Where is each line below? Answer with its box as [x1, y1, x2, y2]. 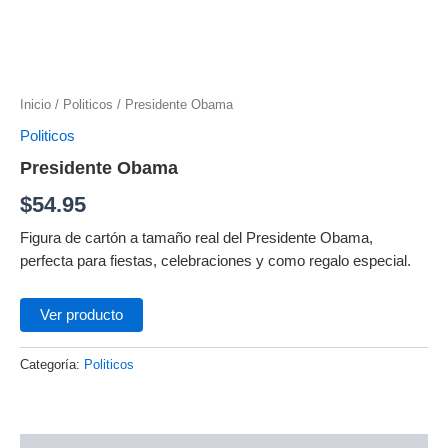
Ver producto [40, 307, 123, 324]
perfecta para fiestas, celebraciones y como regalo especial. [20, 252, 411, 269]
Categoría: [20, 357, 84, 373]
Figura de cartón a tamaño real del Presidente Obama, [20, 229, 373, 246]
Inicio [20, 97, 51, 113]
